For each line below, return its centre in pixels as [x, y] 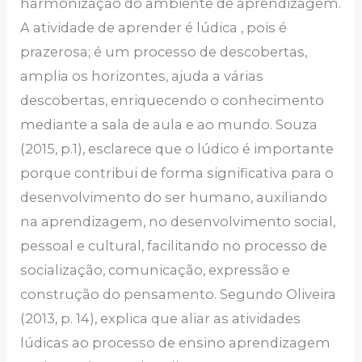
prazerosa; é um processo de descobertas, [164, 51]
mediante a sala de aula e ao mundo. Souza [169, 124]
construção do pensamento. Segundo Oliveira [179, 294]
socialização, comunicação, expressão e [156, 269]
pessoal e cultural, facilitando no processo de [174, 245]
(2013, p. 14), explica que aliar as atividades [161, 318]
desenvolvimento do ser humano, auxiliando [174, 197]
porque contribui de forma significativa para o [177, 173]
